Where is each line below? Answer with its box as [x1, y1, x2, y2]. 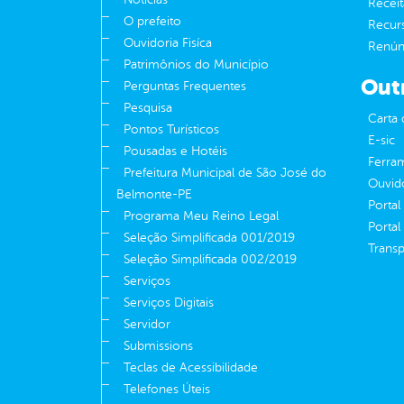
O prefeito [124, 14, 181, 29]
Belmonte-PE [116, 188, 192, 202]
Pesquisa [124, 101, 172, 115]
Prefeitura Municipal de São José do [124, 166, 326, 180]
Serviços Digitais [124, 296, 214, 310]
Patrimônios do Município [124, 58, 269, 72]
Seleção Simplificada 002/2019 [124, 252, 297, 267]
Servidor [124, 317, 170, 332]
